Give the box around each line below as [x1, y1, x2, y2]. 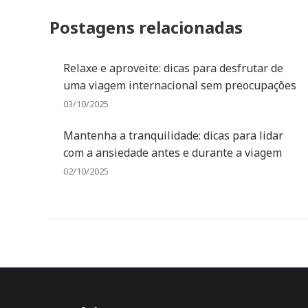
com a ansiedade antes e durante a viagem [63, 145, 282, 160]
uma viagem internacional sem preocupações [63, 78, 296, 93]
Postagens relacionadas [49, 16, 243, 38]
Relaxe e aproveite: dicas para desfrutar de [63, 60, 283, 76]
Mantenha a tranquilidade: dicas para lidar [63, 128, 283, 143]
